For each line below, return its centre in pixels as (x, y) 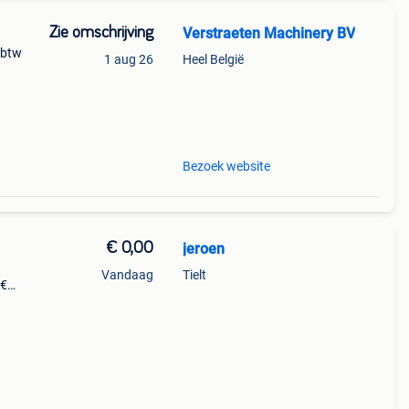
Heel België (213, 59)
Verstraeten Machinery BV (268, 33)
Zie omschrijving (101, 33)
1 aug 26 (128, 59)
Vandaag (127, 275)
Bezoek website (226, 166)
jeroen (203, 249)
